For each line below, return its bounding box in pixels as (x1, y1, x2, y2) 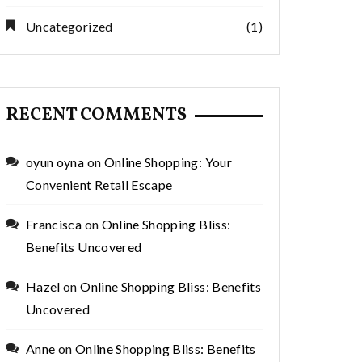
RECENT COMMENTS (6, 103, 187, 128)
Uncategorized (26, 19, 113, 34)
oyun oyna (26, 154, 85, 170)
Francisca (26, 217, 82, 232)
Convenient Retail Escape (26, 177, 173, 192)
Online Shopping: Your (103, 154, 232, 170)
